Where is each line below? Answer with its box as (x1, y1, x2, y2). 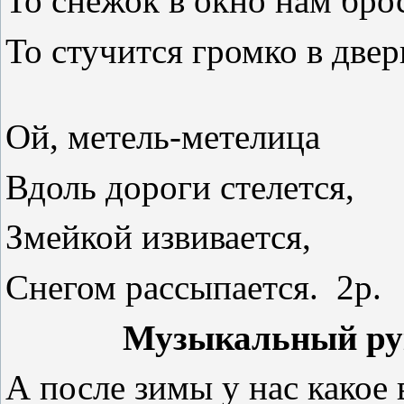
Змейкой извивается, (5, 217, 329, 257)
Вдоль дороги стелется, (5, 167, 354, 207)
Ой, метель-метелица (5, 117, 320, 157)
